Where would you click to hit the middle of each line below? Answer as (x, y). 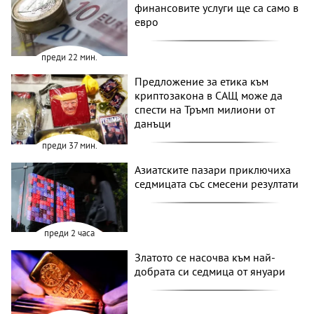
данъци (153, 124)
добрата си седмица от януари (210, 272)
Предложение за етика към (202, 82)
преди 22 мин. (70, 57)
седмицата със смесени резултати (217, 183)
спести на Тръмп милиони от (205, 110)
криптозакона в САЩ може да (209, 96)
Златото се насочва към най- (205, 258)
